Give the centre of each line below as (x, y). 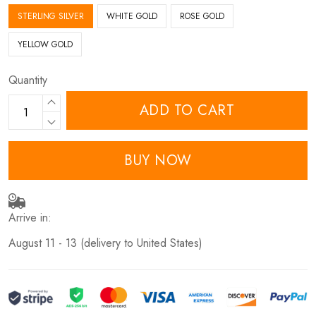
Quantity (28, 80)
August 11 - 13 (43, 243)
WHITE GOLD (132, 17)
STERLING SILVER (51, 17)
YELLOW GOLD (45, 45)
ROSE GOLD (202, 17)
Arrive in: (30, 217)
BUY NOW (158, 161)
